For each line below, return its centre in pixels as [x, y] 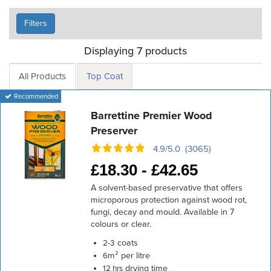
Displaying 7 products [135, 51]
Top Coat [105, 76]
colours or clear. [121, 224]
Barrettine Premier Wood [151, 116]
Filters [36, 23]
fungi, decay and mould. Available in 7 [162, 212]
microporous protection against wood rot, [168, 200]
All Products [42, 76]
